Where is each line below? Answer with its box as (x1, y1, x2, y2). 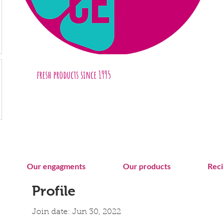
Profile (32, 183, 76, 199)
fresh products (37, 68, 79, 81)
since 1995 (79, 68, 111, 81)
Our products (122, 161, 171, 171)
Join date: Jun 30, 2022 (32, 208, 121, 216)
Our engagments (26, 161, 86, 171)
